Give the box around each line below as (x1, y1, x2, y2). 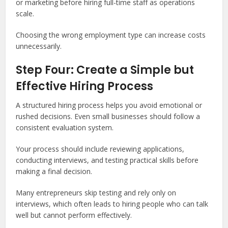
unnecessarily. (16, 41, 62, 51)
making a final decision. (16, 166, 93, 176)
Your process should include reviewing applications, (16, 144, 185, 154)
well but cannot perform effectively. (16, 210, 132, 220)
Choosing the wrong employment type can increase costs (16, 30, 206, 40)
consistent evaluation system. (16, 123, 114, 132)
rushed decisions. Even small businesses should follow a (16, 111, 201, 121)
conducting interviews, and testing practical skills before (16, 155, 199, 165)
